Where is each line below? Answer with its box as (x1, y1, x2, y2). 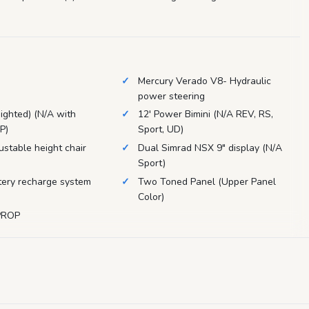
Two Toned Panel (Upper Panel (137, 175, 276, 188)
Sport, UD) (137, 123, 183, 137)
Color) (137, 190, 164, 203)
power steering (137, 89, 205, 103)
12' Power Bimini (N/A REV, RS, (137, 108, 273, 121)
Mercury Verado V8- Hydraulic (137, 74, 271, 88)
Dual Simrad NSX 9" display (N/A (137, 141, 282, 155)
